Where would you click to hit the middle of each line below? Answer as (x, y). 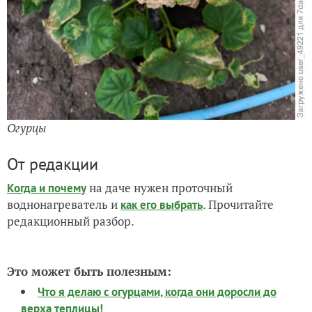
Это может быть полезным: (89, 271)
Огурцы (26, 127)
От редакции (53, 164)
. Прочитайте (238, 204)
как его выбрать (162, 204)
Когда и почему (47, 188)
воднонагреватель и (64, 204)
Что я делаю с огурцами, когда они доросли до (157, 291)
